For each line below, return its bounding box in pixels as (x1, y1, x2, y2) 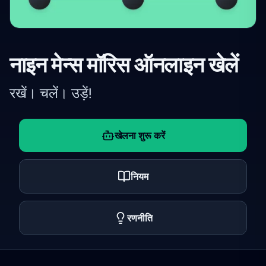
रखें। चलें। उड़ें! (9, 84, 92, 102)
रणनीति (126, 211, 153, 224)
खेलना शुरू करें (114, 129, 165, 142)
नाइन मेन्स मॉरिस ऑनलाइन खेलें (9, 52, 239, 77)
